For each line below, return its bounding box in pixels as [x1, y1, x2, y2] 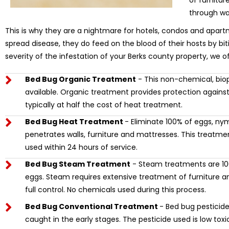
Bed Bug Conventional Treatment [25, 201, 159, 212]
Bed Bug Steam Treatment [25, 159, 130, 170]
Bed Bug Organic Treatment [25, 74, 136, 85]
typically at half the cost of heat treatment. [25, 100, 182, 110]
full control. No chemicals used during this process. [25, 185, 206, 195]
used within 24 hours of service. [25, 142, 138, 153]
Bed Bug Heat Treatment [25, 117, 125, 127]
